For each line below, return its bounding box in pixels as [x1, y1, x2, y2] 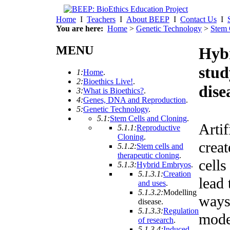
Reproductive [137, 123, 180, 132]
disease [138, 197, 161, 206]
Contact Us [180, 15, 217, 24]
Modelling [163, 187, 197, 197]
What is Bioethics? [83, 86, 144, 95]
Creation [163, 169, 191, 178]
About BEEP [126, 15, 169, 24]
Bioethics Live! [83, 76, 133, 86]
